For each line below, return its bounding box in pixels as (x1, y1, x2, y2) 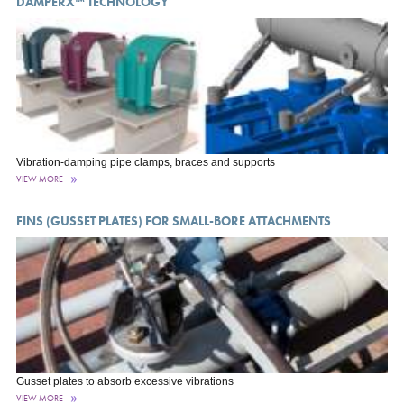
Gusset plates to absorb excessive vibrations (15, 375, 234, 389)
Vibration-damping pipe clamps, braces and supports (15, 156, 275, 170)
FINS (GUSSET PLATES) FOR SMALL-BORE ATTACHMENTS (15, 213, 331, 230)
